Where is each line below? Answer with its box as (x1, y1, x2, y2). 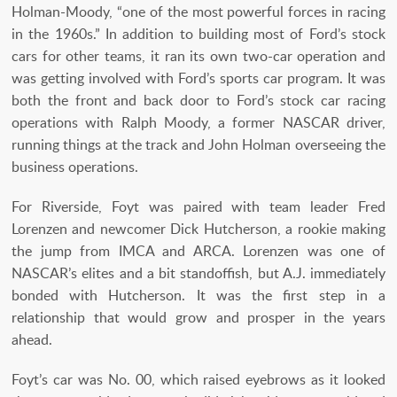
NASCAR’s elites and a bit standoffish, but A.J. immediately (12, 262, 385, 283)
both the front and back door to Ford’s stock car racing (12, 90, 385, 110)
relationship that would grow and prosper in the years (12, 307, 385, 327)
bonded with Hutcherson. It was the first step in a (12, 284, 385, 305)
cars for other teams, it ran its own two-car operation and (12, 45, 385, 66)
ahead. (12, 329, 52, 349)
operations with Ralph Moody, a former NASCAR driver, (12, 112, 385, 132)
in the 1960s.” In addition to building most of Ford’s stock (12, 23, 385, 43)
